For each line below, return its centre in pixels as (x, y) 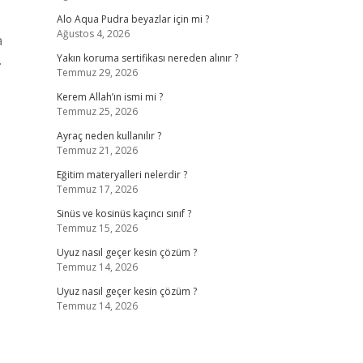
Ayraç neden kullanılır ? (109, 136)
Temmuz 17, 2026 (97, 189)
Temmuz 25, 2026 (97, 111)
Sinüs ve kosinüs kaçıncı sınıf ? (124, 214)
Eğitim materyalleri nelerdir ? (122, 175)
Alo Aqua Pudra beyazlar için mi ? (132, 19)
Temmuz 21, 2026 (97, 150)
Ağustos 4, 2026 (93, 34)
